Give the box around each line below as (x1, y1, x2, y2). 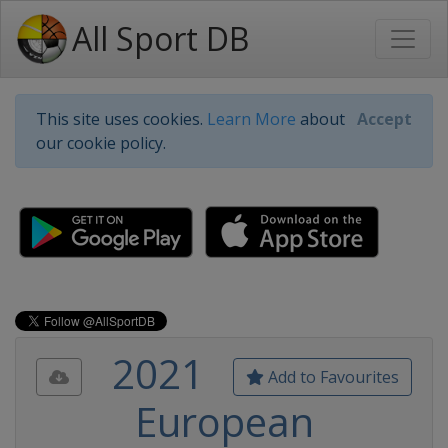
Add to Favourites (264, 366, 399, 388)
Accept (357, 108, 412, 130)
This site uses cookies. (36, 108, 207, 130)
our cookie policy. (36, 132, 166, 154)
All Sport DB (72, 17, 249, 60)
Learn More (207, 108, 296, 130)
